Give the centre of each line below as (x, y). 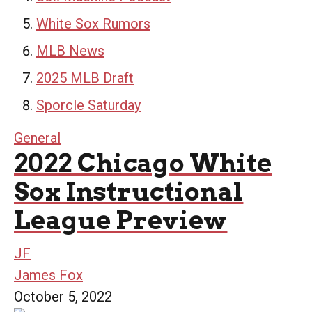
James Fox (48, 275)
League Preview (121, 220)
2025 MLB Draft (85, 78)
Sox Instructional (129, 192)
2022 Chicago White (143, 163)
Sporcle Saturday (88, 105)
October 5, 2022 (63, 297)
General (37, 138)
